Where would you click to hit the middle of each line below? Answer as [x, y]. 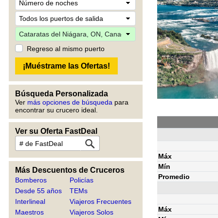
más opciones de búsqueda [70, 102]
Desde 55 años [38, 191]
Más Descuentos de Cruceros [70, 170]
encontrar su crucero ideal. [56, 110]
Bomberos [31, 180]
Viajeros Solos [92, 212]
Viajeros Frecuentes [101, 201]
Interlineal [30, 201]
